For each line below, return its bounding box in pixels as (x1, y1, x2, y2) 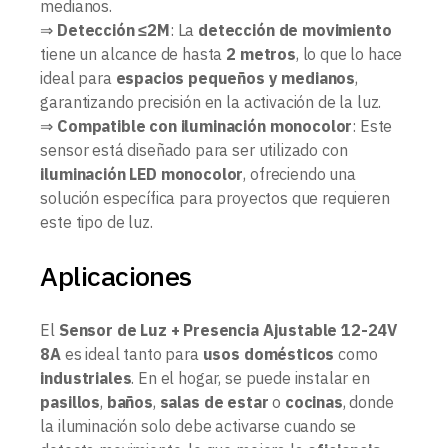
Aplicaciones (40, 257, 192, 293)
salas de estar (159, 391, 269, 412)
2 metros (226, 43, 296, 64)
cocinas (284, 391, 343, 412)
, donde (342, 391, 394, 412)
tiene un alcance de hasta (40, 43, 227, 64)
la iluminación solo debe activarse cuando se (40, 415, 357, 436)
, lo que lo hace (295, 43, 403, 64)
